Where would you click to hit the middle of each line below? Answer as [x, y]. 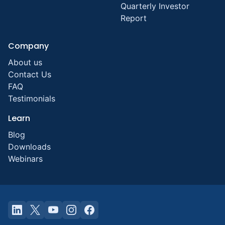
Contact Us [30, 74]
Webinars [25, 159]
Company [28, 46]
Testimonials [32, 98]
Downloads [29, 147]
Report [134, 18]
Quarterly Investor [155, 6]
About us [25, 62]
